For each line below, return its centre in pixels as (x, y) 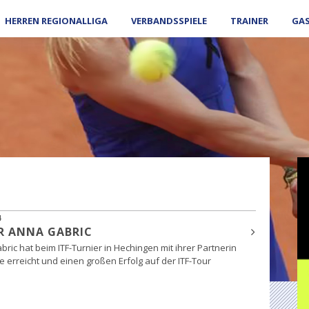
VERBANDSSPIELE (169, 21)
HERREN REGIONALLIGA (56, 21)
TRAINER (249, 21)
